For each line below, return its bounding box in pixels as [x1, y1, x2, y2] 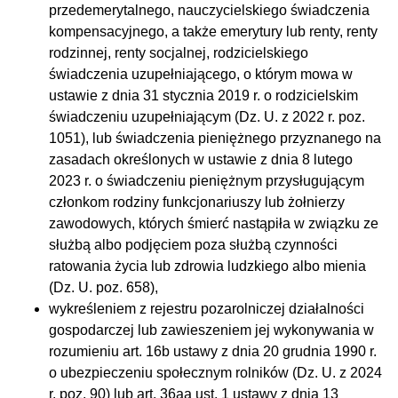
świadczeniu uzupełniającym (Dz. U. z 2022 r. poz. [49, 108, 365, 124]
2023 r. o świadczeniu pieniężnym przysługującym [49, 172, 364, 188]
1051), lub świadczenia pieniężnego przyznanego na [49, 130, 381, 146]
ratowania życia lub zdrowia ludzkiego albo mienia [49, 258, 366, 274]
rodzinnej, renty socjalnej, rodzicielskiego [49, 44, 308, 60]
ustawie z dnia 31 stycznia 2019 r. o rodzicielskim [49, 87, 358, 103]
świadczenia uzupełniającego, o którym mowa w [49, 66, 353, 82]
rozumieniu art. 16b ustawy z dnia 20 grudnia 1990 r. [49, 343, 377, 359]
